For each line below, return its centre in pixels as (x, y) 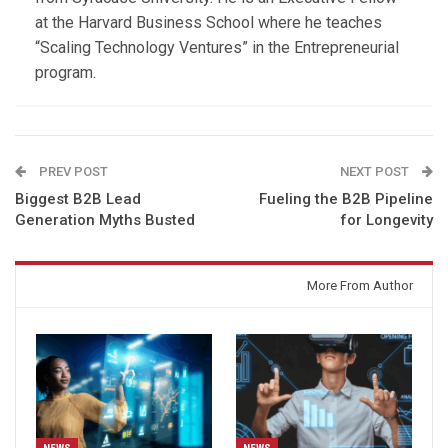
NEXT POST (376, 172)
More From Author (360, 286)
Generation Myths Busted (105, 220)
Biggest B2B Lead (78, 199)
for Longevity (386, 220)
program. (65, 73)
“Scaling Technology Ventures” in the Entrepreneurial (217, 48)
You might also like (116, 286)
